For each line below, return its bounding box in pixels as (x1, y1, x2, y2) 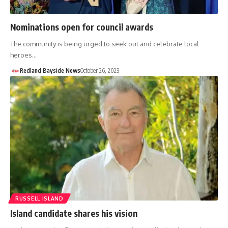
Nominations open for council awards (10, 21, 153, 33)
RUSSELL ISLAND (15, 195, 64, 202)
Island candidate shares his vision (10, 207, 137, 219)
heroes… (10, 50, 37, 59)
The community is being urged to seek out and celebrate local (10, 39, 199, 48)
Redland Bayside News (19, 66, 80, 74)
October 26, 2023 (80, 66, 119, 74)
